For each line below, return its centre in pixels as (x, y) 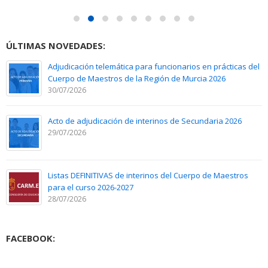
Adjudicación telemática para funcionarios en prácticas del (154, 66)
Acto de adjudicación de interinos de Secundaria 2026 (145, 121)
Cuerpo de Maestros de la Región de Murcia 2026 (137, 78)
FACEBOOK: (31, 238)
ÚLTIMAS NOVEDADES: (56, 45)
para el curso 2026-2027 (91, 187)
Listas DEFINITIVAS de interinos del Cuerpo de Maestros (148, 175)
